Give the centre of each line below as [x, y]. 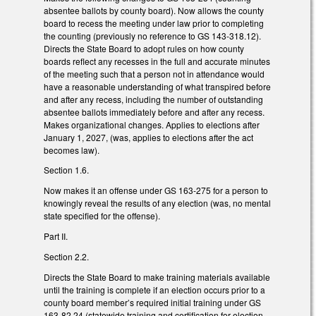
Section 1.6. [66, 170]
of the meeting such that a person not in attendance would [154, 73]
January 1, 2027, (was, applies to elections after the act [148, 137]
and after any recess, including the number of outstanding [153, 99]
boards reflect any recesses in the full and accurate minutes [157, 61]
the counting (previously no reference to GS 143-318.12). [152, 35]
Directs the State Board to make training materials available [157, 276]
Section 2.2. [66, 256]
